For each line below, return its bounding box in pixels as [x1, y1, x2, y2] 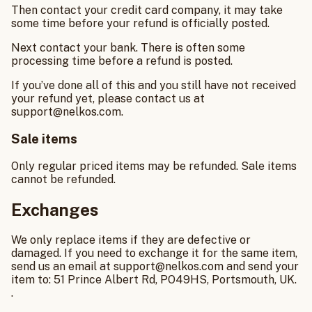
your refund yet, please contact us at [11, 91, 205, 105]
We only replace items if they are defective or [11, 233, 251, 247]
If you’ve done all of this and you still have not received [11, 78, 296, 92]
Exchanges [11, 199, 99, 219]
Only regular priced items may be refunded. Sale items [11, 159, 297, 173]
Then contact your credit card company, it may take [11, 3, 283, 17]
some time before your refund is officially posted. [11, 16, 270, 30]
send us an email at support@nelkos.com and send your [11, 259, 299, 273]
